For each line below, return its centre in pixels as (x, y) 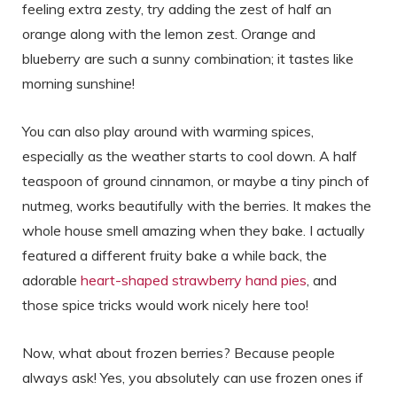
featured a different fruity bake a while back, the (175, 256)
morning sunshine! (78, 84)
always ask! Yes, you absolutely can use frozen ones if (193, 378)
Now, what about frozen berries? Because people (179, 353)
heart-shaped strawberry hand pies (194, 280)
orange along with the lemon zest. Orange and (169, 34)
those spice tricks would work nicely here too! (165, 305)
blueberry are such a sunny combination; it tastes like (188, 59)
